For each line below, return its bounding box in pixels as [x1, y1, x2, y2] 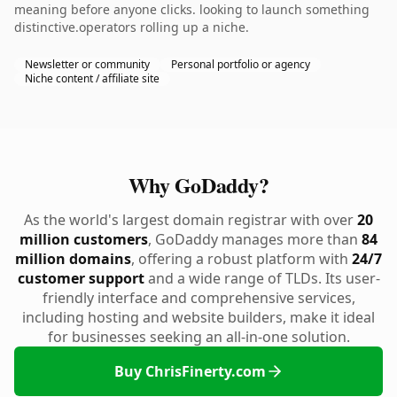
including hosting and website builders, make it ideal [22, 307, 375, 327]
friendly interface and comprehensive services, [42, 288, 355, 307]
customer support [17, 269, 144, 288]
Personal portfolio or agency [171, 57, 310, 72]
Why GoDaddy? [128, 169, 269, 200]
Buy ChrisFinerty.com [113, 362, 266, 381]
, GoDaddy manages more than [148, 230, 362, 249]
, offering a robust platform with [131, 249, 352, 269]
